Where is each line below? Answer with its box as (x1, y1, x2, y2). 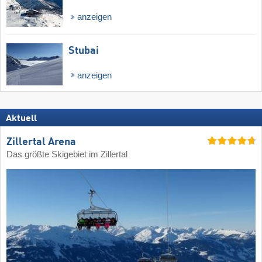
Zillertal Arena (6, 136, 76, 147)
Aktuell (6, 114, 37, 124)
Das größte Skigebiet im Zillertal (6, 149, 127, 159)
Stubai (68, 45, 99, 56)
